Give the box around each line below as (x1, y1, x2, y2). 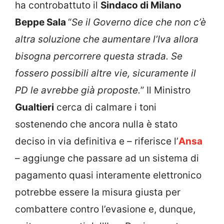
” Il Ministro (140, 84, 190, 96)
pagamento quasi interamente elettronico (15, 169, 201, 181)
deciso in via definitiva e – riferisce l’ (15, 135, 178, 147)
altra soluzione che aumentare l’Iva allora (15, 33, 198, 45)
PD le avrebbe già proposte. (15, 84, 140, 96)
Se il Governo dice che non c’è (71, 16, 206, 28)
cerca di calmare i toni (54, 101, 156, 113)
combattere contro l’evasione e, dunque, (15, 203, 195, 215)
